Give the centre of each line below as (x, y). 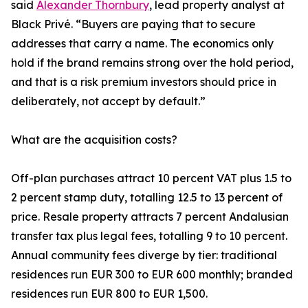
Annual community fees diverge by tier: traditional (144, 255)
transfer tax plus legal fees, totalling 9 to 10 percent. (149, 236)
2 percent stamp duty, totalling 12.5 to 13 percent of (147, 198)
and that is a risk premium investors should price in (144, 82)
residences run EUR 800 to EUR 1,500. (109, 294)
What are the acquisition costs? (94, 140)
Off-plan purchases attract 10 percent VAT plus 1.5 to (151, 178)
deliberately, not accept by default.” (108, 101)
